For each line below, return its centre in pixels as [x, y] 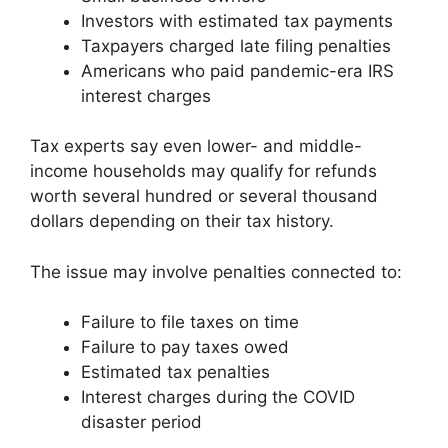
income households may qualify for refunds [203, 171]
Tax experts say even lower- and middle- [196, 146]
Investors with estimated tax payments [237, 20]
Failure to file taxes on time [190, 322]
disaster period [141, 422]
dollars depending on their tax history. [182, 221]
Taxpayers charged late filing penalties [236, 45]
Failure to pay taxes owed [185, 347]
